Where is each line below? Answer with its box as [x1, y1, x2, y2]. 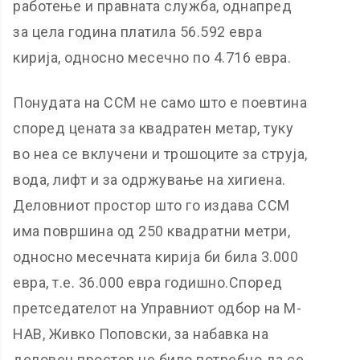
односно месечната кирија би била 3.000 [13, 248, 299, 265]
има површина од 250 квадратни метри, [13, 223, 291, 239]
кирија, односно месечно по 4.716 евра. [13, 49, 292, 66]
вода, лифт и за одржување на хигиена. [13, 171, 286, 188]
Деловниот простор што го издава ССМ [13, 197, 290, 214]
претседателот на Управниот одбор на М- [13, 300, 302, 317]
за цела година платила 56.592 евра [13, 23, 263, 40]
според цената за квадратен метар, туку [13, 120, 294, 137]
